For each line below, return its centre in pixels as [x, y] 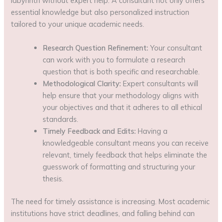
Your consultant [175, 48]
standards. [61, 119]
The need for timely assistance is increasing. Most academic [111, 201]
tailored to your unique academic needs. [78, 24]
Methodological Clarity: [82, 83]
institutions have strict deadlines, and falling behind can [103, 213]
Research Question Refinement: [96, 48]
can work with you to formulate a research [114, 59]
